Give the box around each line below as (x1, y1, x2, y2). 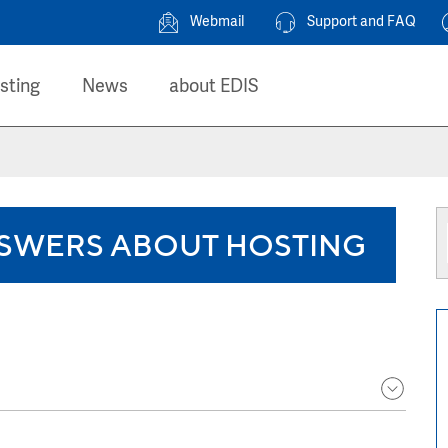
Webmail (190, 13, 244, 31)
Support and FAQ (307, 13, 416, 31)
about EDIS (169, 76, 259, 99)
